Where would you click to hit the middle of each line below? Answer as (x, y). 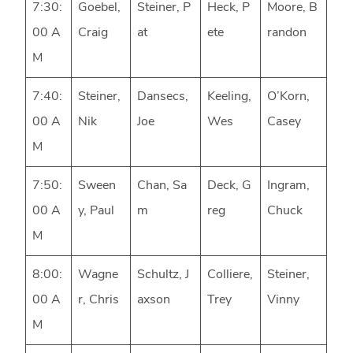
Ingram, (289, 186)
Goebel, (100, 8)
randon (287, 33)
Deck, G (230, 186)
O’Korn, (289, 97)
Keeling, (230, 97)
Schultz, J (163, 275)
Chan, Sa (162, 186)
